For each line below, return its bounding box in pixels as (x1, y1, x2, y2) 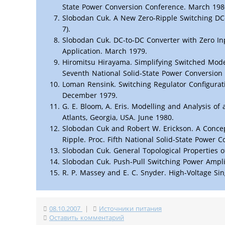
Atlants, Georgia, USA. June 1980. (62, 112, 174, 122)
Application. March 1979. (62, 46, 147, 56)
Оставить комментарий (49, 213, 124, 222)
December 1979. (62, 90, 118, 100)
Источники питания (99, 204, 162, 213)
